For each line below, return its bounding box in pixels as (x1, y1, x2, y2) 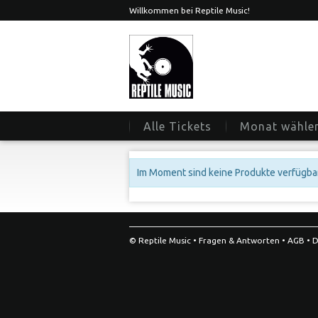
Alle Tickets (143, 120, 212, 133)
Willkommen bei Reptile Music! (129, 6, 250, 15)
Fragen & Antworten (199, 236, 280, 245)
